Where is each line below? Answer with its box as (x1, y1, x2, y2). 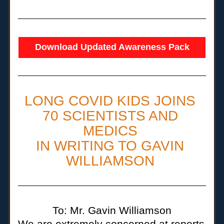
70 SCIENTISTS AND (42, 108, 178, 123)
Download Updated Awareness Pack (34, 42, 189, 52)
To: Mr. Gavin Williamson (52, 204, 171, 216)
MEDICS (82, 123, 141, 138)
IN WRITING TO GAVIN (36, 138, 184, 153)
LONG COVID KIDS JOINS (24, 93, 199, 108)
